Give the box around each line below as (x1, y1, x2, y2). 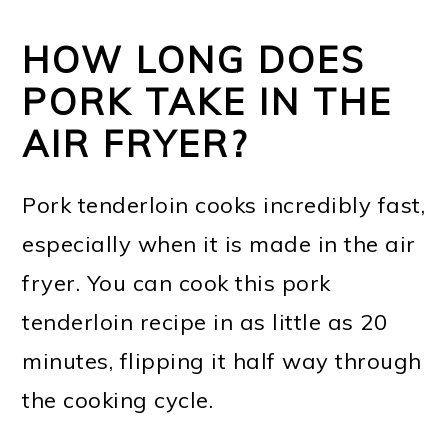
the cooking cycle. (22, 385, 214, 414)
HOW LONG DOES (22, 36, 367, 82)
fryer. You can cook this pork (22, 268, 331, 297)
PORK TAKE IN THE (22, 78, 394, 124)
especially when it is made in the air (22, 229, 416, 258)
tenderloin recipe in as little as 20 (22, 307, 388, 336)
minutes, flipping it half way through (22, 346, 422, 375)
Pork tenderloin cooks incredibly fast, (22, 190, 426, 219)
